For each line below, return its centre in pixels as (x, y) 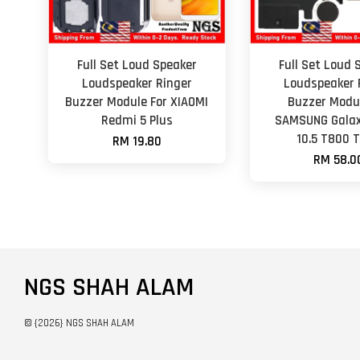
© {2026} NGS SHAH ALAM (79, 323)
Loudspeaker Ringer (137, 84)
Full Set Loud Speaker (137, 65)
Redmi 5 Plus (137, 121)
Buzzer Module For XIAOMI (137, 102)
